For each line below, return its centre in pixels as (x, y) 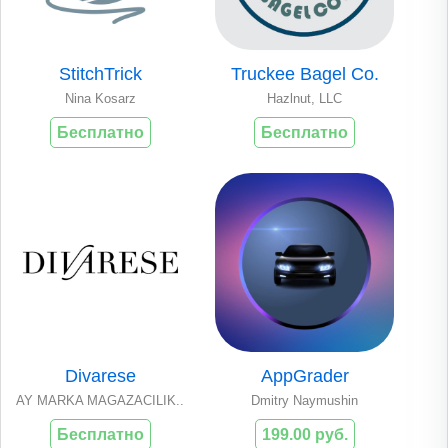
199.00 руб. (304, 435)
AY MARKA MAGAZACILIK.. (100, 401)
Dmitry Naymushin (305, 401)
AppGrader (304, 376)
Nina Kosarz (100, 99)
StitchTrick (100, 74)
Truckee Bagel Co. (304, 74)
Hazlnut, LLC (305, 99)
